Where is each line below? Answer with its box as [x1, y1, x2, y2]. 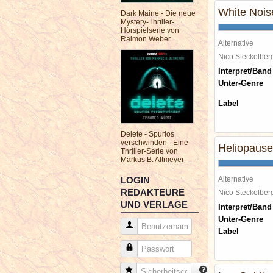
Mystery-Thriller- [121, 18, 174, 26]
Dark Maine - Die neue [121, 9, 196, 18]
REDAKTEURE [121, 187, 185, 197]
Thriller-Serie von [121, 147, 178, 155]
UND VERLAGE [121, 199, 188, 210]
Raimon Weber [121, 35, 171, 43]
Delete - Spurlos [121, 130, 174, 138]
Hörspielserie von [121, 26, 179, 35]
